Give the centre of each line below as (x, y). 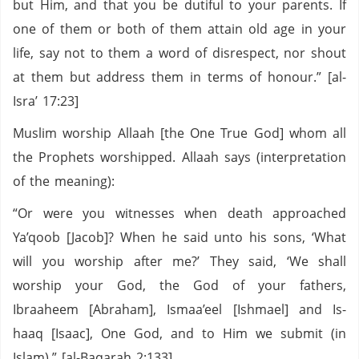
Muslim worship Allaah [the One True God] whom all (179, 133)
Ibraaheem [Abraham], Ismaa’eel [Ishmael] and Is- (179, 309)
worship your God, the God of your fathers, (179, 285)
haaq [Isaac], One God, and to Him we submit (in (179, 333)
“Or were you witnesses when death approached (179, 213)
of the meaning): (64, 181)
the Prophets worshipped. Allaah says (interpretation (179, 157)
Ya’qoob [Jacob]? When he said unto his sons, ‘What (179, 237)
